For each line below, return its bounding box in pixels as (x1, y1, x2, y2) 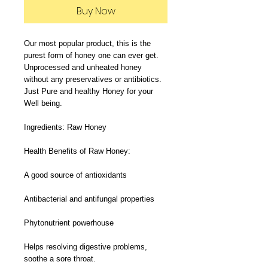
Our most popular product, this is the (24, 38, 151, 48)
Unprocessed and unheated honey (24, 62, 142, 72)
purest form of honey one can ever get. (24, 50, 159, 60)
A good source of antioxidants (24, 170, 127, 179)
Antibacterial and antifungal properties (24, 194, 154, 203)
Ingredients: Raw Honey (24, 122, 106, 132)
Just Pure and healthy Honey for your (24, 86, 153, 96)
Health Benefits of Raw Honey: (24, 146, 130, 156)
